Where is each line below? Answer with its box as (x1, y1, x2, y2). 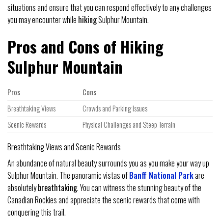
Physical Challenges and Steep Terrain (82, 119, 176, 130)
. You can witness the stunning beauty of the (77, 182, 201, 194)
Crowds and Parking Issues (82, 103, 148, 114)
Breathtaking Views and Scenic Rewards (7, 141, 121, 153)
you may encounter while (7, 14, 78, 26)
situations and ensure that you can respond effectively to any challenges (7, 1, 212, 14)
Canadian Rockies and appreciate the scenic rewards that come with (7, 194, 200, 206)
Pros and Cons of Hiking (7, 35, 164, 58)
